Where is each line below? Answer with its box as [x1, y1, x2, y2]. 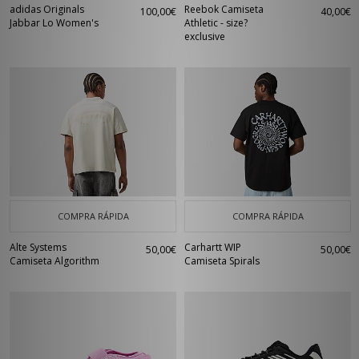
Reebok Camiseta [184, 2, 264, 16]
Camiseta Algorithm [10, 254, 99, 268]
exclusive [184, 30, 225, 43]
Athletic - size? [184, 16, 248, 30]
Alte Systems [10, 240, 67, 254]
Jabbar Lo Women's [10, 16, 99, 30]
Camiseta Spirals [184, 254, 260, 268]
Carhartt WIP [184, 240, 241, 254]
